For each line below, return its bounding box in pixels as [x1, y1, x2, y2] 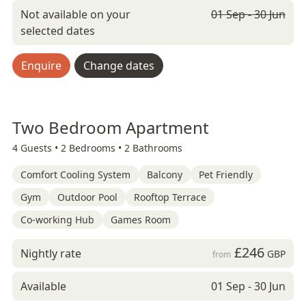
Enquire [21, 58, 61, 73]
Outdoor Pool [57, 191, 117, 204]
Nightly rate [20, 246, 81, 261]
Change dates [83, 58, 154, 73]
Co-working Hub [20, 213, 94, 226]
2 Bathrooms [124, 141, 182, 154]
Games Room [111, 213, 171, 226]
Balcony [147, 168, 182, 181]
